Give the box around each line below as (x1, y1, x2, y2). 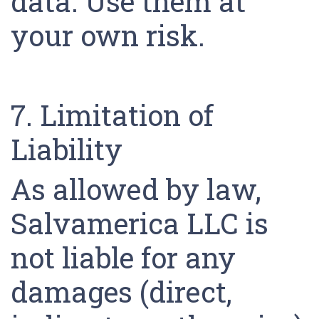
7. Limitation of (11, 96, 214, 134)
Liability (11, 130, 130, 168)
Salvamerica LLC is (11, 204, 268, 242)
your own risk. (11, 16, 212, 54)
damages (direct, (11, 273, 232, 310)
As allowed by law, (11, 170, 261, 208)
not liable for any (11, 239, 236, 276)
